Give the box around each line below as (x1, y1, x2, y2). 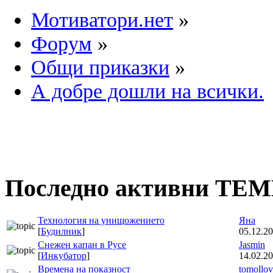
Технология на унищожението (38, 215, 165, 226)
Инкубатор (41, 250, 87, 261)
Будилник (41, 226, 82, 237)
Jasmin (239, 239, 265, 250)
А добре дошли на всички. (31, 79, 264, 103)
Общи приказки (31, 55, 169, 79)
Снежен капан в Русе (38, 239, 126, 250)
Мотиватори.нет (31, 8, 173, 32)
